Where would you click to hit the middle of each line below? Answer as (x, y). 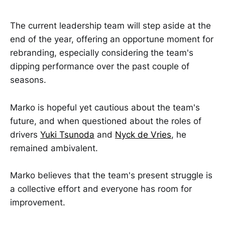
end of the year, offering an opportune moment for (112, 39)
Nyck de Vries (143, 134)
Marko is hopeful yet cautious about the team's (105, 107)
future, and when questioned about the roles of (106, 121)
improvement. (38, 202)
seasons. (28, 80)
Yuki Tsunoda (67, 134)
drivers (25, 134)
